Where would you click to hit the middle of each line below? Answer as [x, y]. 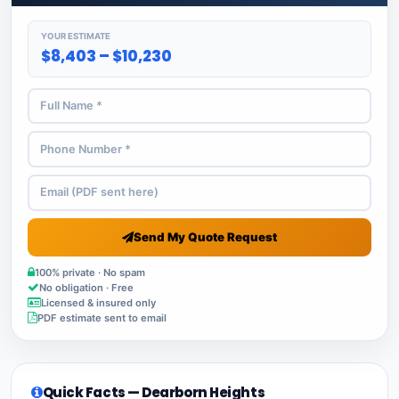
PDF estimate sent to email [102, 318]
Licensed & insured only [98, 302]
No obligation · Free [86, 287]
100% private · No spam [90, 272]
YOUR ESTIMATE [76, 36]
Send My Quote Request [205, 236]
